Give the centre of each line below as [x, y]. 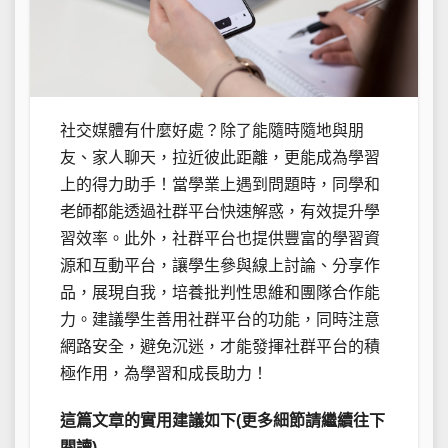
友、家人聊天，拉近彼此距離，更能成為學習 [220, 158]
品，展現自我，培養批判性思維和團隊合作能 [220, 293]
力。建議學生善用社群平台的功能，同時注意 [220, 320]
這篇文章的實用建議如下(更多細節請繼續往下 [222, 421]
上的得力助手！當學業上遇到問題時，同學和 [220, 185]
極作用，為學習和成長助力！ [164, 374]
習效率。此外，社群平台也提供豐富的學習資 [220, 239]
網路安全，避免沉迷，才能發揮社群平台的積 [220, 347]
